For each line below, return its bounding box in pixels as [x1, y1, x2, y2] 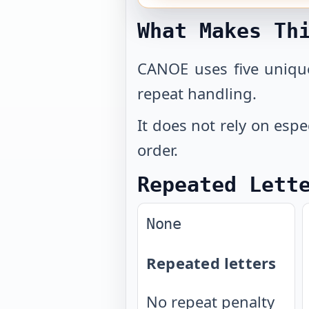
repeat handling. [137, 83, 257, 103]
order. [137, 139, 178, 160]
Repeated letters [146, 252, 277, 273]
